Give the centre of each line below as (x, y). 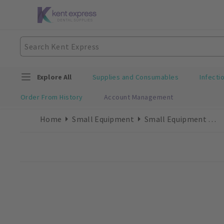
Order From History (52, 97)
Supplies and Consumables (135, 77)
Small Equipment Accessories (212, 119)
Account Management (138, 97)
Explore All (54, 77)
